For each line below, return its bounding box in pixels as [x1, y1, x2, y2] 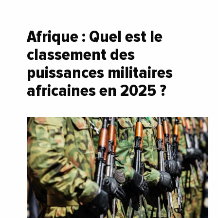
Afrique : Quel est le [27, 26, 163, 47]
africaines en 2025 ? [27, 80, 170, 101]
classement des [27, 44, 135, 65]
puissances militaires [27, 62, 173, 83]
